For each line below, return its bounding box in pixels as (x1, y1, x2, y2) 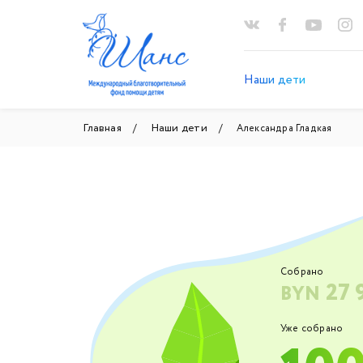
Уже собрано (280, 321, 344, 335)
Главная (83, 119, 122, 136)
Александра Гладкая (236, 121, 332, 135)
